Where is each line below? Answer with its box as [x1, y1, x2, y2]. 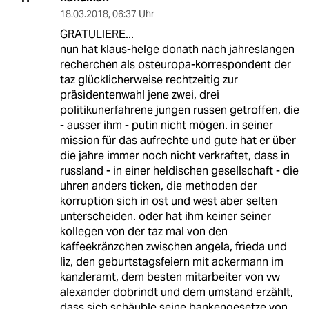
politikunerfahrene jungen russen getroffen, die [59, 103, 299, 118]
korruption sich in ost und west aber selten [59, 194, 277, 209]
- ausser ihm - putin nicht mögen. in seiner [59, 118, 273, 133]
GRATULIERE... [59, 27, 134, 42]
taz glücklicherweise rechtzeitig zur [59, 72, 238, 88]
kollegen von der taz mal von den [59, 224, 228, 239]
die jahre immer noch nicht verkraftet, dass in [59, 148, 290, 163]
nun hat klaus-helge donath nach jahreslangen [59, 42, 295, 57]
